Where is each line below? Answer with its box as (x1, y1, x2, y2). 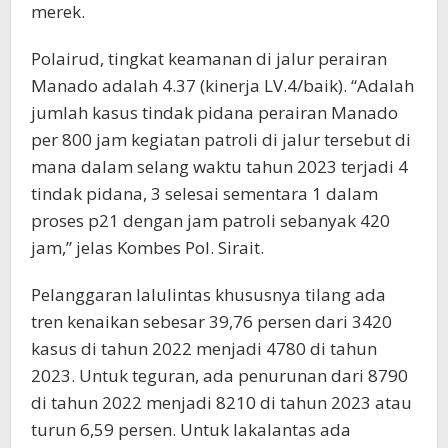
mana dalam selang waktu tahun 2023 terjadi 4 (31, 155, 408, 178)
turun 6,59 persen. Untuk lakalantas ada (31, 418, 351, 441)
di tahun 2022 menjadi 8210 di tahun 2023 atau (31, 391, 412, 414)
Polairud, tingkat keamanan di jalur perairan (31, 47, 387, 70)
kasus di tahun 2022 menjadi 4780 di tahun (31, 337, 377, 360)
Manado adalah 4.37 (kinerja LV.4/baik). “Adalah (31, 74, 414, 97)
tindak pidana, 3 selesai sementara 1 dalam (31, 182, 378, 205)
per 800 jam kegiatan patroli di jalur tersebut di (31, 128, 411, 151)
